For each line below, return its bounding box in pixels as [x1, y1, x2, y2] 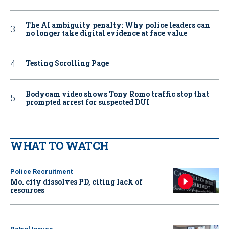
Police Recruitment [10, 167, 73, 175]
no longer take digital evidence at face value [26, 28, 187, 38]
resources [10, 185, 44, 195]
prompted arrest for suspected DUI [26, 97, 149, 107]
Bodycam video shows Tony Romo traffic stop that [26, 88, 209, 99]
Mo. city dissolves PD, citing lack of [10, 176, 143, 187]
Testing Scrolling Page [26, 58, 109, 68]
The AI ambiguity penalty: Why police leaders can [26, 19, 210, 30]
